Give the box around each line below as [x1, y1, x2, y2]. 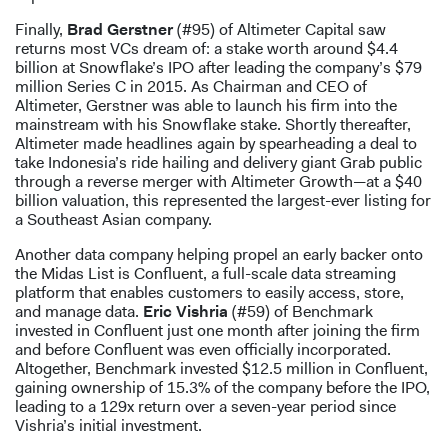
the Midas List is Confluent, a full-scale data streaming [15, 263, 396, 285]
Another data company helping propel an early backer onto [15, 244, 423, 266]
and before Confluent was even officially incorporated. [15, 339, 391, 361]
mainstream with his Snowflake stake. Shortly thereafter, [15, 114, 411, 136]
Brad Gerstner [67, 19, 173, 41]
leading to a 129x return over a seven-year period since [15, 396, 396, 418]
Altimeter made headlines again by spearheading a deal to [15, 133, 417, 155]
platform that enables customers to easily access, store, [15, 282, 404, 304]
